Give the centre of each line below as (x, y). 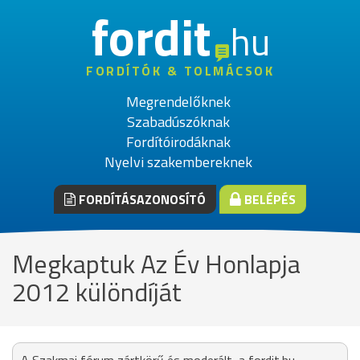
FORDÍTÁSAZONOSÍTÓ (141, 199)
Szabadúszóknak (178, 122)
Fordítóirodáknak (178, 142)
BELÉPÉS (268, 199)
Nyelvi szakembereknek (178, 162)
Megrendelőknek (178, 102)
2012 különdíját (97, 292)
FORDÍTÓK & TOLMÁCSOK (180, 71)
